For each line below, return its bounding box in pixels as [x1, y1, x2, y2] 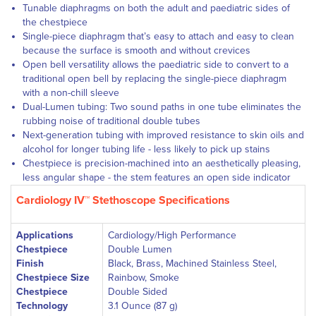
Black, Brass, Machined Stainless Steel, [108, 257, 276, 269]
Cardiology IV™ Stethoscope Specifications [16, 193, 230, 207]
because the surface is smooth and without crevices [23, 44, 250, 56]
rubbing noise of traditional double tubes [23, 115, 200, 127]
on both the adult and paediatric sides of [111, 2, 290, 14]
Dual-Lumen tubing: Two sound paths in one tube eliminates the [23, 101, 301, 113]
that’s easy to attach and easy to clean [128, 30, 294, 42]
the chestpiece [23, 16, 87, 28]
